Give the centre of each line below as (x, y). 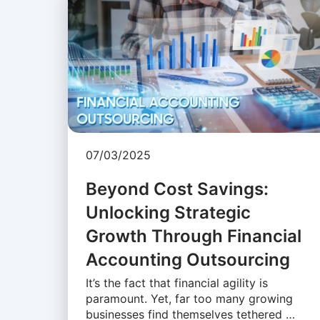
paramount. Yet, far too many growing (189, 299)
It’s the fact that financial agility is (176, 283)
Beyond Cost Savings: (177, 189)
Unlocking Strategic (168, 213)
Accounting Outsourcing (187, 260)
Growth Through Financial (193, 236)
